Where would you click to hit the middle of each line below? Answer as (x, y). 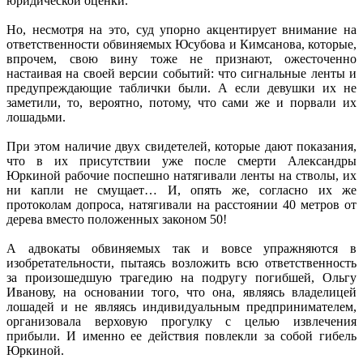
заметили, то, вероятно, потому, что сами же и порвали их (181, 102)
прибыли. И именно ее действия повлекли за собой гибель (181, 335)
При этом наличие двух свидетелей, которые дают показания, (181, 146)
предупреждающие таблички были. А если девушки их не (181, 88)
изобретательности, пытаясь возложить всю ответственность (181, 263)
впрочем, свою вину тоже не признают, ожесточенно (181, 58)
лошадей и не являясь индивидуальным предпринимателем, (181, 306)
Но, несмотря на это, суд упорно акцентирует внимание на (181, 29)
